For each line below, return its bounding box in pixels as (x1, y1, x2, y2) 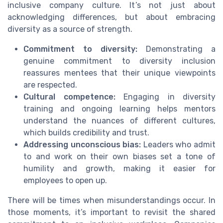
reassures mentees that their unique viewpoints (23, 68, 216, 78)
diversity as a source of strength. (7, 24, 132, 34)
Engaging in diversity (115, 92, 216, 102)
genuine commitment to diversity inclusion (23, 56, 216, 66)
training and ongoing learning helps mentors (23, 104, 216, 113)
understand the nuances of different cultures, (23, 115, 216, 125)
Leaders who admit (141, 139, 216, 149)
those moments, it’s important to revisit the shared (7, 207, 216, 217)
